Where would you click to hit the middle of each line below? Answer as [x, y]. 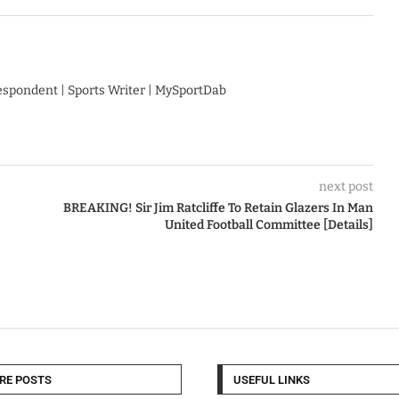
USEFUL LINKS [272, 380]
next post [346, 187]
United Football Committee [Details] [269, 225]
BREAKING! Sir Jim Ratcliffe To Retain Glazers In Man [218, 208]
